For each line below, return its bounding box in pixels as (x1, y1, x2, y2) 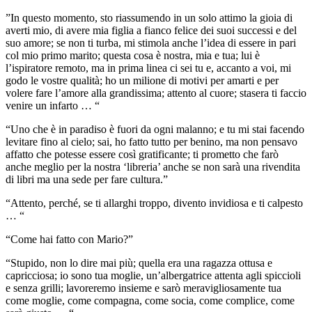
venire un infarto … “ (6, 99, 100, 111)
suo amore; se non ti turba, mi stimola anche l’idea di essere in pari (6, 36, 296, 49)
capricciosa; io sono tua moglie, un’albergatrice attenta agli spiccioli (6, 269, 301, 281)
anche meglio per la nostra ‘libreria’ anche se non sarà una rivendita (6, 160, 300, 173)
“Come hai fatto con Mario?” (6, 233, 133, 245)
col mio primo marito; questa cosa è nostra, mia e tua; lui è (6, 49, 260, 61)
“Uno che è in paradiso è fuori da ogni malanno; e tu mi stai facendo (6, 123, 304, 135)
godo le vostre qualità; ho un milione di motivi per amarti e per (6, 74, 279, 86)
